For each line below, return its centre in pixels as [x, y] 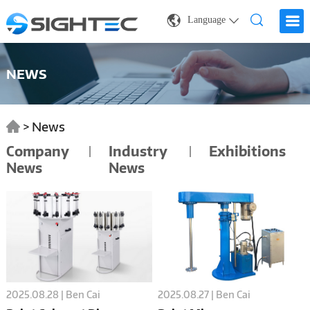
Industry [138, 151]
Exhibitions [248, 151]
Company [37, 151]
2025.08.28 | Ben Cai [53, 294]
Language [207, 20]
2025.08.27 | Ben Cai [204, 295]
